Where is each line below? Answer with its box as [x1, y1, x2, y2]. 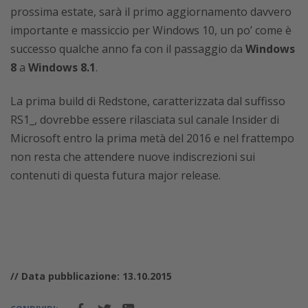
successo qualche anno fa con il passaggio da [10, 41, 245, 56]
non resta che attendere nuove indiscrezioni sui [10, 148, 255, 164]
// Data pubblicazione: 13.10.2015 [10, 269, 172, 283]
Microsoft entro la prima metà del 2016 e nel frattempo [10, 130, 294, 146]
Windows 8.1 [28, 59, 96, 75]
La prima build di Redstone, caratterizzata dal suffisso [10, 93, 285, 109]
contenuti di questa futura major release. [10, 167, 221, 183]
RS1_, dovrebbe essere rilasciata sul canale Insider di [10, 111, 279, 127]
